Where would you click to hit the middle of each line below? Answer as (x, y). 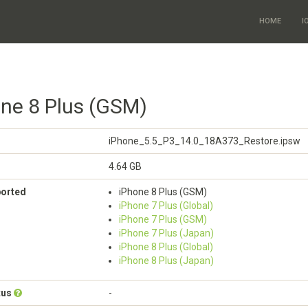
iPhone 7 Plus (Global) (166, 206)
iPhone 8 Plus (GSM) (163, 192)
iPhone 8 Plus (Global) (166, 247)
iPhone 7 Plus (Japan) (166, 233)
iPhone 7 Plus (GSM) (163, 219)
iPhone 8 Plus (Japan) (166, 261)
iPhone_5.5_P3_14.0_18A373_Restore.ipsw (205, 141)
